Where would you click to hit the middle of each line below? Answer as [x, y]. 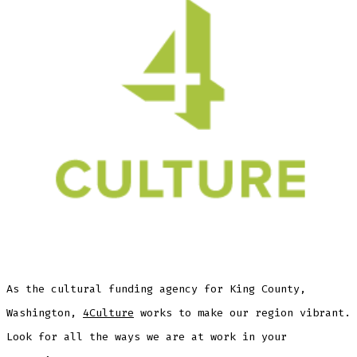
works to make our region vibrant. [242, 312]
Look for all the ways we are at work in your [146, 336]
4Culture [108, 312]
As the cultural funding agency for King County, [156, 288]
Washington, [44, 312]
